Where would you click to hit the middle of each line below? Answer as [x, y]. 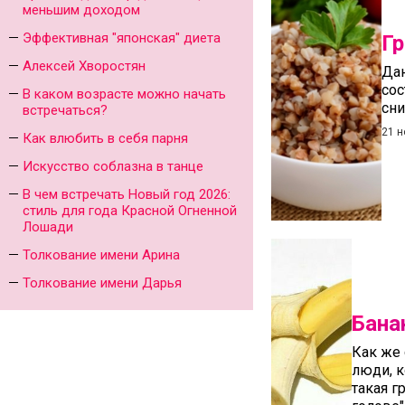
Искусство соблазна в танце [113, 166]
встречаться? [65, 110]
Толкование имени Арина [101, 255]
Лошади [48, 227]
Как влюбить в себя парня [105, 138]
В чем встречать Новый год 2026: [127, 194]
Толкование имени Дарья [102, 283]
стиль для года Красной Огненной [130, 211]
